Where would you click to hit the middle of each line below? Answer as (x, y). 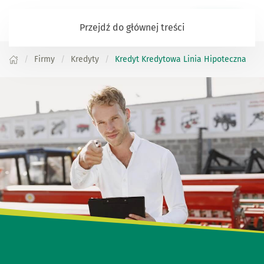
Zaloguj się (216, 20)
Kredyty (85, 59)
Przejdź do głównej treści (132, 27)
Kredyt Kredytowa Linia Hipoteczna (181, 59)
